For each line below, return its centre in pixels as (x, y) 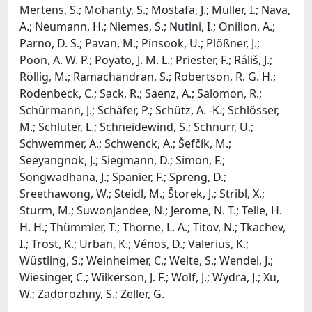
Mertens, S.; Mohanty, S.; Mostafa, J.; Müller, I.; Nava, (155, 9)
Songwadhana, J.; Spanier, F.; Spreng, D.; (123, 177)
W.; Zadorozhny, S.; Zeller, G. (92, 294)
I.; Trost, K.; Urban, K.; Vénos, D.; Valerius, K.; (134, 243)
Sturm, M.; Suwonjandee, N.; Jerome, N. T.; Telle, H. (151, 210)
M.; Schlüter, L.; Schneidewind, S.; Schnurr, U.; (136, 126)
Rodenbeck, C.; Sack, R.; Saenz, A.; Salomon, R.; (141, 93)
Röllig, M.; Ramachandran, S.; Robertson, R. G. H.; (148, 76)
